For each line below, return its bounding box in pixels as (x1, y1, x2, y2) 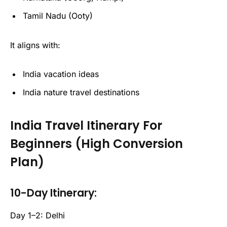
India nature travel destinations (23, 87, 139, 98)
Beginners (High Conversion (10, 135, 183, 152)
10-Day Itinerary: (10, 185, 97, 200)
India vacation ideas (23, 69, 99, 80)
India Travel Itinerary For (10, 117, 162, 134)
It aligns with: (10, 40, 60, 50)
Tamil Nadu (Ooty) (23, 10, 93, 21)
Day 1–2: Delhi (10, 210, 65, 220)
